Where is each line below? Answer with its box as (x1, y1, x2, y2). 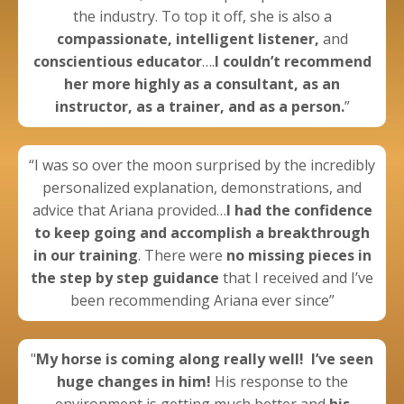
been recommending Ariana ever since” (69, 290, 335, 311)
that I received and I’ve (219, 268, 373, 289)
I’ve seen (311, 349, 373, 370)
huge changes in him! (56, 372, 215, 392)
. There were (137, 245, 226, 266)
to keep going (34, 223, 136, 243)
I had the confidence (225, 200, 372, 221)
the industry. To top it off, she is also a (72, 6, 332, 27)
